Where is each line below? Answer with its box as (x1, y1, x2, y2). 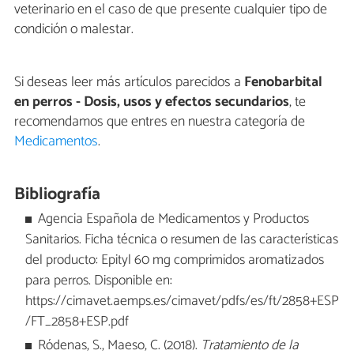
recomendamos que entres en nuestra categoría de (14, 110, 305, 134)
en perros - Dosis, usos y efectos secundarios (14, 90, 289, 115)
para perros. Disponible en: (24, 269, 172, 292)
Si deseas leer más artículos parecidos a (14, 70, 244, 95)
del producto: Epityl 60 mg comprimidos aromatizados (24, 248, 324, 272)
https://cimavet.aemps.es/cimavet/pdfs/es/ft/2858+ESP (24, 289, 339, 313)
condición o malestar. (14, 17, 134, 42)
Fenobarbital (244, 70, 322, 95)
